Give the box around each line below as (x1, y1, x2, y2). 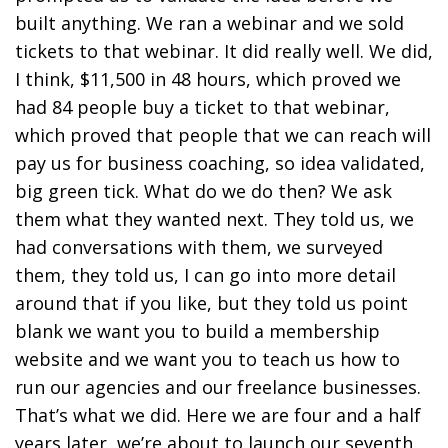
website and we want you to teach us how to (15, 346, 400, 371)
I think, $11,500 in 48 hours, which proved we (15, 66, 401, 91)
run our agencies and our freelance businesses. (15, 374, 421, 399)
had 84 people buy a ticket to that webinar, (15, 94, 390, 119)
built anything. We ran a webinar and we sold (15, 10, 404, 35)
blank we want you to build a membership (15, 318, 380, 343)
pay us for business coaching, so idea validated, (15, 150, 425, 175)
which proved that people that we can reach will (15, 122, 431, 147)
